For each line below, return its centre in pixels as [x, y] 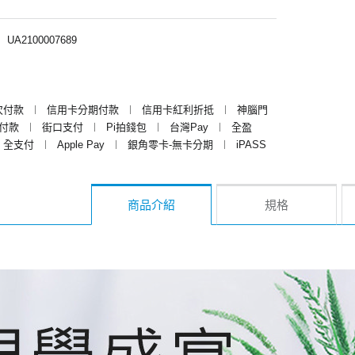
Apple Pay [81, 144]
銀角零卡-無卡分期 [170, 144]
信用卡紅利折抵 [178, 109]
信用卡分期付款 [83, 109]
